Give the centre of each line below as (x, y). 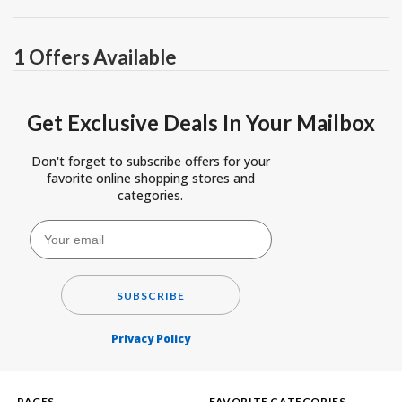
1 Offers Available (95, 57)
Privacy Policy (150, 339)
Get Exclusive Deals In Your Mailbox (201, 122)
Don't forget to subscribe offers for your (150, 161)
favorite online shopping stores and (150, 178)
